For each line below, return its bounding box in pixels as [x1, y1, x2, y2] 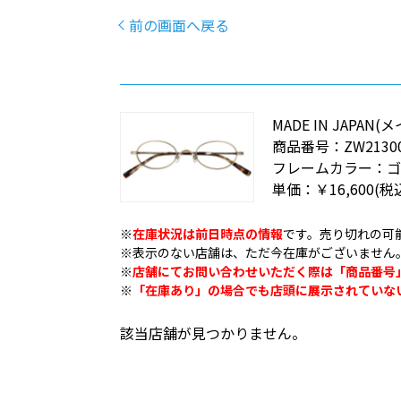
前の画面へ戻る [129, 14, 230, 36]
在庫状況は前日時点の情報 [132, 224, 284, 243]
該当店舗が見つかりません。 [120, 321, 307, 344]
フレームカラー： [272, 157, 388, 179]
